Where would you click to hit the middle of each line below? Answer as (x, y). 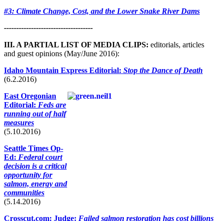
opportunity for (28, 175)
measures (19, 122)
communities (24, 192)
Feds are (52, 105)
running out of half (35, 113)
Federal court (40, 157)
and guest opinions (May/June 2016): (62, 53)
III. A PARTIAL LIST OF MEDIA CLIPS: (76, 44)
